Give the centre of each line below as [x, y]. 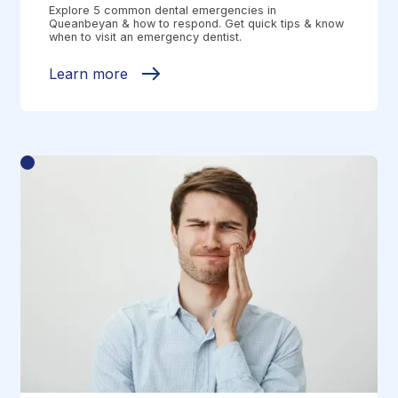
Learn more [89, 73]
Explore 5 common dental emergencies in [163, 10]
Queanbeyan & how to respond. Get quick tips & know [197, 23]
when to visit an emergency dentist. [146, 36]
